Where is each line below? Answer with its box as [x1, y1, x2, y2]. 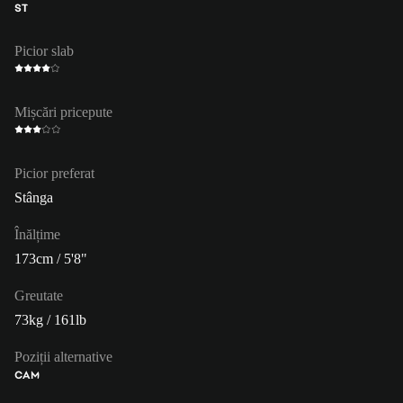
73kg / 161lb [14, 311, 86, 327]
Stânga [14, 189, 53, 205]
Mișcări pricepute [14, 103, 112, 120]
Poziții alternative [14, 348, 112, 364]
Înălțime [14, 226, 60, 242]
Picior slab [14, 42, 74, 58]
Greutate [14, 287, 63, 303]
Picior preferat [14, 165, 94, 181]
